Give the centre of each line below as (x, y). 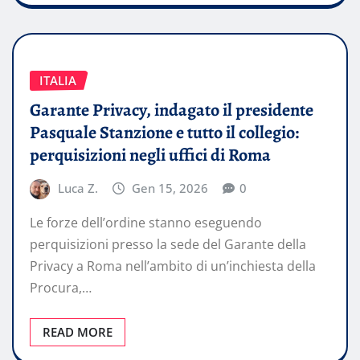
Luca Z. (78, 188)
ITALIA (58, 81)
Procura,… (61, 288)
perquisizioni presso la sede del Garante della (168, 245)
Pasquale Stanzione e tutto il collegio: (164, 132)
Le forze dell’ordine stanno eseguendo (146, 223)
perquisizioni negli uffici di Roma (150, 155)
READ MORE (78, 332)
